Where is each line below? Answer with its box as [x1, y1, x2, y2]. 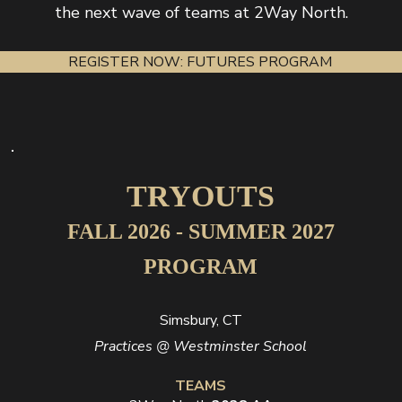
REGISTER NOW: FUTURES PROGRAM [68, 52, 332, 72]
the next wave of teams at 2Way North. [54, 2, 348, 23]
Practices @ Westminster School [94, 336, 307, 356]
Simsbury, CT [159, 310, 242, 330]
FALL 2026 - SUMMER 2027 [66, 220, 335, 243]
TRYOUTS [127, 179, 275, 213]
